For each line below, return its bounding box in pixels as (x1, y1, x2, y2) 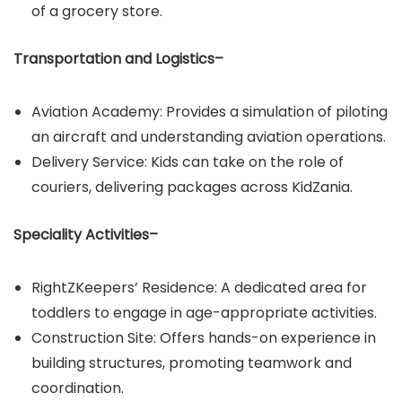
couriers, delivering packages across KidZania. (31, 177, 353, 197)
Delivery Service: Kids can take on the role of (31, 152, 344, 172)
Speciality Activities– (13, 224, 158, 245)
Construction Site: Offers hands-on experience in (31, 328, 376, 348)
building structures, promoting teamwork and (31, 353, 352, 373)
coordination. (31, 378, 124, 398)
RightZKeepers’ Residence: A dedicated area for (31, 277, 367, 298)
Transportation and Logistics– (13, 48, 223, 69)
